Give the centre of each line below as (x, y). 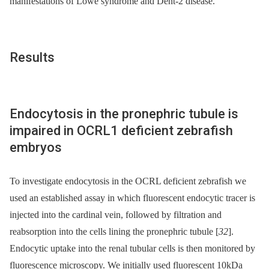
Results (32, 58)
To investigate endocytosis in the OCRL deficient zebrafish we (128, 181)
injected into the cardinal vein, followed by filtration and (116, 214)
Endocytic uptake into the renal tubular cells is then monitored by (132, 248)
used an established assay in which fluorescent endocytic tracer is (132, 198)
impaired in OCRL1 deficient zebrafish (121, 131)
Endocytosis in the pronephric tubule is (124, 114)
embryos (36, 148)
